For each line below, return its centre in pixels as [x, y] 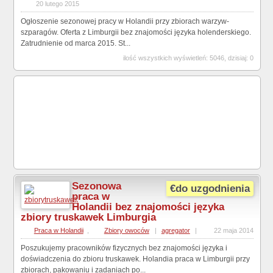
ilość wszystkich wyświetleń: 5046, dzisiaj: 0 [189, 58]
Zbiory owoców [126, 231]
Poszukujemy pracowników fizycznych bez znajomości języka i [124, 248]
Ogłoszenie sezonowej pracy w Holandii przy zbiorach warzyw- [125, 22]
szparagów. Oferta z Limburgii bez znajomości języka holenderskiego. [136, 33]
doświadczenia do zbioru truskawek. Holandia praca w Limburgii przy [135, 259]
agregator [175, 231]
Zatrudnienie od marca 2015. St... [75, 44]
